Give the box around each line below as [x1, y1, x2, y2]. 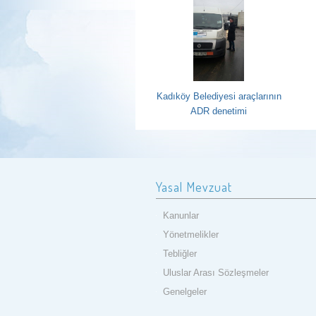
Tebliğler [163, 248, 197, 259]
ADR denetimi [190, 106, 247, 116]
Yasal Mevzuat [156, 179, 232, 195]
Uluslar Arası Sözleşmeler [163, 267, 269, 278]
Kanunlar [163, 210, 199, 221]
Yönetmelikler [163, 229, 219, 240]
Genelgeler [163, 286, 207, 297]
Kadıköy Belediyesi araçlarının [156, 91, 281, 102]
